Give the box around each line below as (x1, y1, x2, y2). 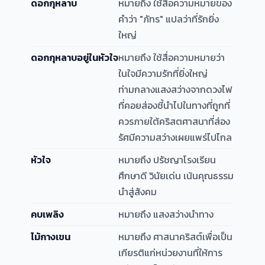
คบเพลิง (31, 206, 64, 221)
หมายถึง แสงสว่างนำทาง (118, 206, 214, 221)
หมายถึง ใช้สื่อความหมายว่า (118, 50, 225, 64)
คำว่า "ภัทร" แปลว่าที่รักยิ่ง (118, 11, 219, 26)
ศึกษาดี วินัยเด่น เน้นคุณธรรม (118, 168, 234, 183)
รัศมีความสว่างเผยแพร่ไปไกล (118, 130, 232, 144)
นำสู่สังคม (118, 184, 157, 199)
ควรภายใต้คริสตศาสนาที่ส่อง (118, 114, 231, 128)
